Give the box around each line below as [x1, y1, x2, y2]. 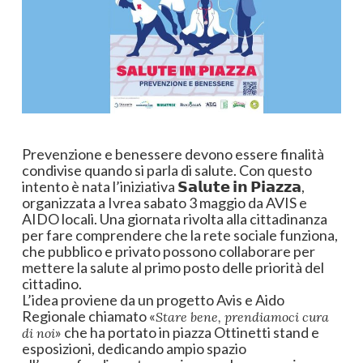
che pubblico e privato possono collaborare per [21, 241, 315, 260]
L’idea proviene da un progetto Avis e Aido [21, 290, 284, 309]
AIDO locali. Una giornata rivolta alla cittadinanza [21, 209, 327, 228]
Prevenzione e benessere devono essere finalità [21, 144, 324, 163]
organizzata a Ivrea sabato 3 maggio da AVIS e [21, 193, 307, 211]
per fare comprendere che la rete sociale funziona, [21, 225, 338, 244]
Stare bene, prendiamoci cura [155, 308, 329, 325]
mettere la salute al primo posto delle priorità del [21, 258, 324, 276]
